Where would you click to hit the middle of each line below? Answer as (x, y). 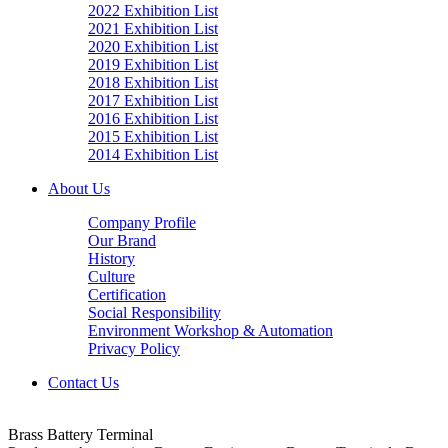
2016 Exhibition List (153, 118)
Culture (111, 276)
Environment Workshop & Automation (210, 330)
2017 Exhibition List (153, 100)
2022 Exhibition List (153, 10)
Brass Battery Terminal (80, 434)
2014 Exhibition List (153, 154)
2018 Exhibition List (153, 82)
